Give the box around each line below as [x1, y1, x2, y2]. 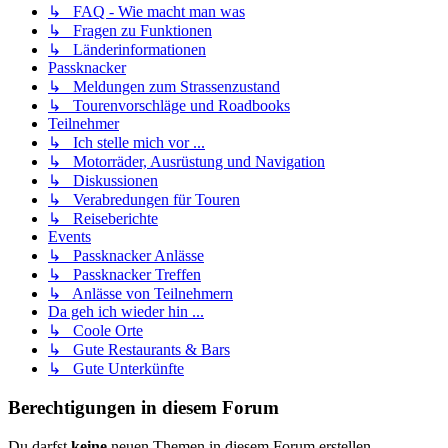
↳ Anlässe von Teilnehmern [48, 285, 233, 303]
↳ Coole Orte [48, 322, 143, 340]
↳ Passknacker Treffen [48, 266, 201, 284]
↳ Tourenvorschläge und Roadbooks [48, 97, 290, 115]
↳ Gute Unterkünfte [48, 360, 184, 378]
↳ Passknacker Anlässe [48, 247, 204, 265]
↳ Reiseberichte [48, 210, 158, 228]
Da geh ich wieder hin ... [48, 303, 204, 321]
